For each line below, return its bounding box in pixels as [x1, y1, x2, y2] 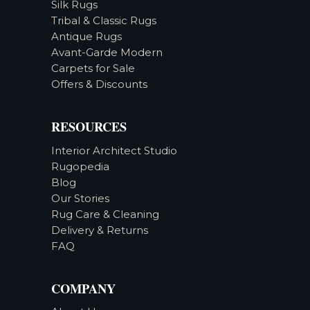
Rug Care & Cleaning [51, 207, 159, 221]
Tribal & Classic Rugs [51, 14, 156, 28]
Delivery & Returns [51, 223, 148, 237]
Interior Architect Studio [51, 143, 177, 157]
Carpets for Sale [51, 62, 135, 75]
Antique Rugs [51, 30, 122, 44]
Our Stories [51, 191, 109, 205]
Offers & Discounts [51, 77, 147, 91]
